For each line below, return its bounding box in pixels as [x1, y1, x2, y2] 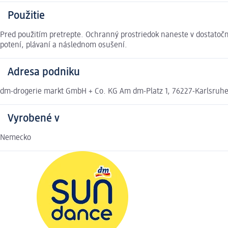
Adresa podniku [8, 67, 80, 78]
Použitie [8, 10, 45, 22]
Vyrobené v [8, 113, 60, 125]
